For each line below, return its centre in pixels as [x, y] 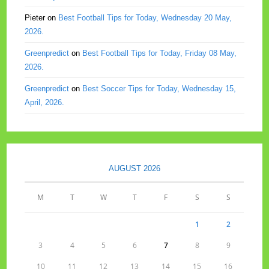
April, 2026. [45, 102]
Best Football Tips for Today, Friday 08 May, [160, 53]
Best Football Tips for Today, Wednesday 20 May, [145, 17]
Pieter [35, 17]
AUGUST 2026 [134, 168]
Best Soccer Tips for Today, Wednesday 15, [159, 88]
